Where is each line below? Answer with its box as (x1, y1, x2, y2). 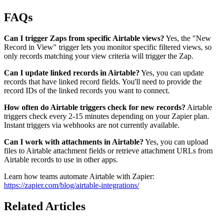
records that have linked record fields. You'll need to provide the (4, 77, 202, 86)
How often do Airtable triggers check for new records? (4, 103, 185, 111)
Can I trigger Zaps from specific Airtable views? (4, 34, 164, 42)
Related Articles (4, 199, 85, 213)
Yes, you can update (140, 68, 204, 77)
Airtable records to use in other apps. (4, 155, 118, 164)
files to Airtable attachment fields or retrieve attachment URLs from (4, 146, 213, 155)
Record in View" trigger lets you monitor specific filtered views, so (4, 42, 212, 51)
